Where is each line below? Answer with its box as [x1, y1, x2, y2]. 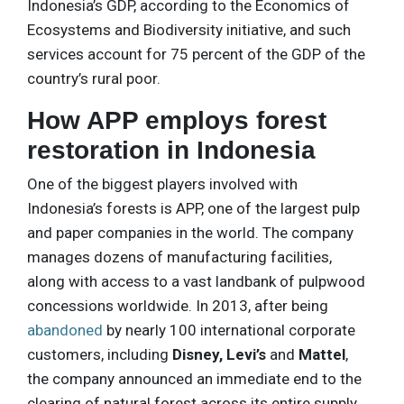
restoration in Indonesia [27, 135, 316, 164]
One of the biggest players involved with [27, 174, 298, 193]
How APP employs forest [27, 106, 326, 134]
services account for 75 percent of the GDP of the [27, 44, 365, 63]
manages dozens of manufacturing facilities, [27, 247, 332, 266]
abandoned [27, 320, 103, 339]
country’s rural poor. [27, 69, 161, 87]
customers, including [27, 344, 172, 363]
